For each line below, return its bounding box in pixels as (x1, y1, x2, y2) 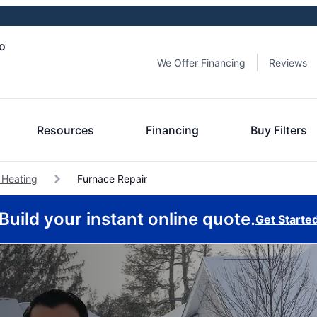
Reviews (269, 56, 307, 69)
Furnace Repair (74, 173, 147, 185)
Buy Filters (250, 123, 308, 137)
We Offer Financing (157, 56, 246, 69)
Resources (37, 123, 95, 137)
